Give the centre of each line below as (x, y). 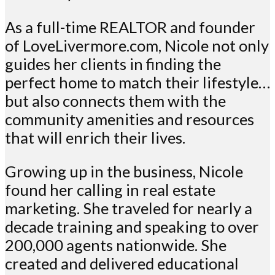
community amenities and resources (130, 119)
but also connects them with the (115, 100)
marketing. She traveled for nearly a (129, 208)
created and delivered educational (122, 264)
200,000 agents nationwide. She (116, 245)
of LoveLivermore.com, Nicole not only (137, 45)
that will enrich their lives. (95, 137)
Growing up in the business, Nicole (124, 172)
